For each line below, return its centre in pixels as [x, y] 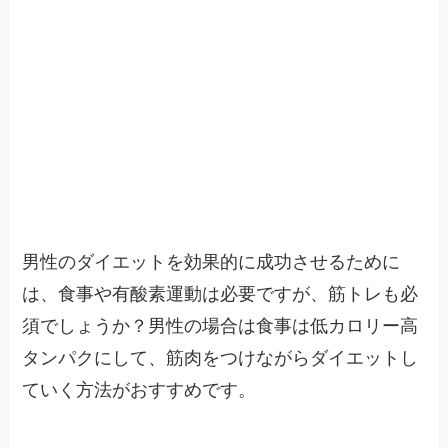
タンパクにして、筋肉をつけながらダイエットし [220, 358]
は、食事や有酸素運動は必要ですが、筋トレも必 [220, 294]
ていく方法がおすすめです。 [139, 390]
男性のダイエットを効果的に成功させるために [211, 262]
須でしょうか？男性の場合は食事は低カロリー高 [220, 326]
